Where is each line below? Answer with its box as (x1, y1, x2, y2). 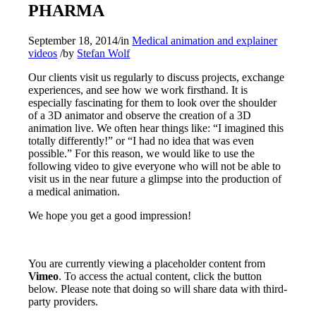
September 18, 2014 (28, 34, 119, 47)
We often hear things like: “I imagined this (97, 121, 284, 134)
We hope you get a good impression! (28, 209, 192, 221)
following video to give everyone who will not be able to (28, 159, 281, 172)
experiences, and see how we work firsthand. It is (28, 83, 248, 96)
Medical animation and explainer (132, 34, 278, 47)
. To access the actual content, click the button (59, 269, 262, 282)
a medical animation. (28, 185, 121, 197)
